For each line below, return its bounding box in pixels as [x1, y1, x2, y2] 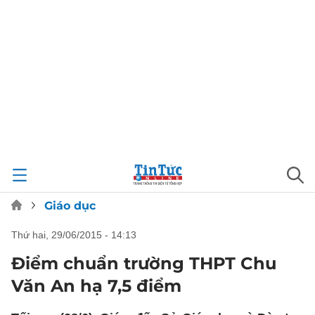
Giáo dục [44, 199, 96, 212]
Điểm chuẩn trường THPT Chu [11, 253, 276, 274]
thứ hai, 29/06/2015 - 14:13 [18, 229, 136, 240]
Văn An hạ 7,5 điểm [11, 276, 181, 296]
